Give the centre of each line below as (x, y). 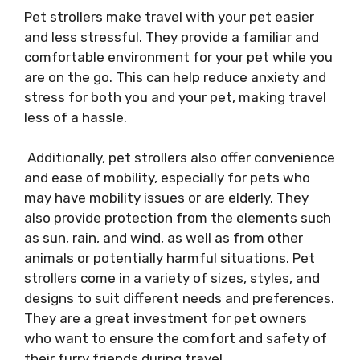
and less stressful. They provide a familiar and (172, 37)
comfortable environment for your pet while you (178, 57)
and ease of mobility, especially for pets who (167, 178)
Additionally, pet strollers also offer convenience (180, 157)
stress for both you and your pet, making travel (175, 97)
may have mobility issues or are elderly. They (166, 198)
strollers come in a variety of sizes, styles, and (172, 278)
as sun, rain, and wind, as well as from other (164, 238)
